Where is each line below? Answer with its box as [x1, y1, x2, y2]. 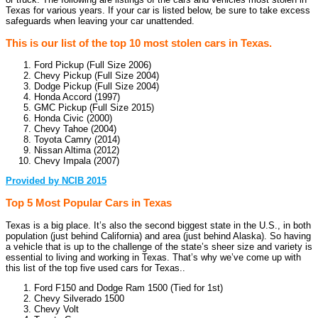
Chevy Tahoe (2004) [34, 124, 116, 135]
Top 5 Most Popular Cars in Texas [6, 197, 172, 209]
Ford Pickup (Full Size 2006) [34, 60, 151, 71]
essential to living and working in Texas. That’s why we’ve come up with [6, 251, 301, 263]
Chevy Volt [34, 303, 79, 314]
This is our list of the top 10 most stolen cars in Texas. [6, 36, 272, 49]
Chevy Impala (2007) [34, 155, 119, 167]
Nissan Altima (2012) [34, 145, 119, 156]
